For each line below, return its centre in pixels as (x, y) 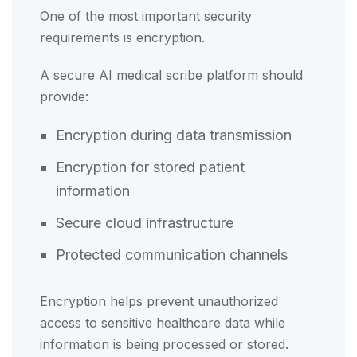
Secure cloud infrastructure (147, 222)
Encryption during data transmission (176, 135)
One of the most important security (146, 16)
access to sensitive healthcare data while (163, 322)
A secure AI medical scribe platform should (171, 75)
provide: (64, 96)
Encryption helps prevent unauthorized (159, 301)
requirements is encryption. (122, 37)
